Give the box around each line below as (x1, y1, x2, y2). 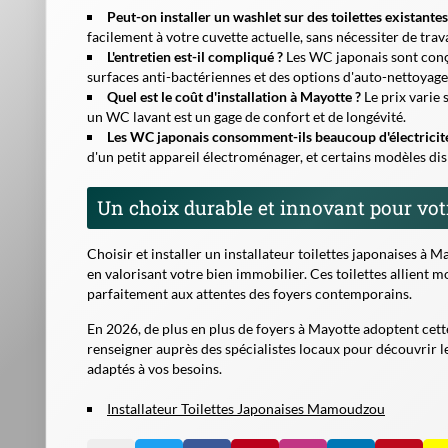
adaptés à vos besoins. (87, 359, 222, 377)
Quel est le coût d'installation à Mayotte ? (107, 87, 361, 105)
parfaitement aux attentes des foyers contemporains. (87, 284, 412, 302)
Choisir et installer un (87, 244, 224, 262)
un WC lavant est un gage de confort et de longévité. (87, 107, 406, 125)
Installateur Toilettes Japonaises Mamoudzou (107, 399, 385, 417)
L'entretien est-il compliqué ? (107, 47, 283, 65)
